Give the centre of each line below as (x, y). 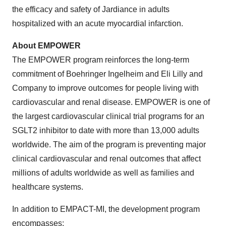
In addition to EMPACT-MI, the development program (106, 209)
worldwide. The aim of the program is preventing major (109, 145)
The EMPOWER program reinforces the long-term (101, 60)
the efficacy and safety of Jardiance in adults (91, 10)
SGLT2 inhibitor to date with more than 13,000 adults (106, 131)
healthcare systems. (48, 187)
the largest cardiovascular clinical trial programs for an (108, 117)
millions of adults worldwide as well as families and (103, 173)
